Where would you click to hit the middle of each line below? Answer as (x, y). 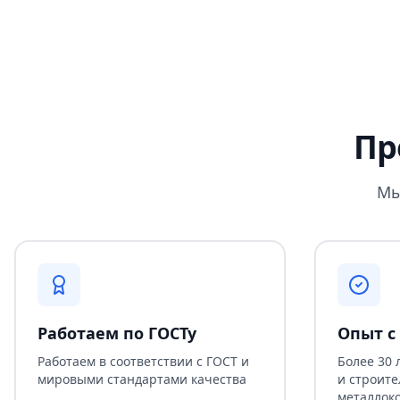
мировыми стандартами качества (142, 379)
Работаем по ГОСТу (117, 333)
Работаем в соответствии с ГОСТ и (143, 361)
